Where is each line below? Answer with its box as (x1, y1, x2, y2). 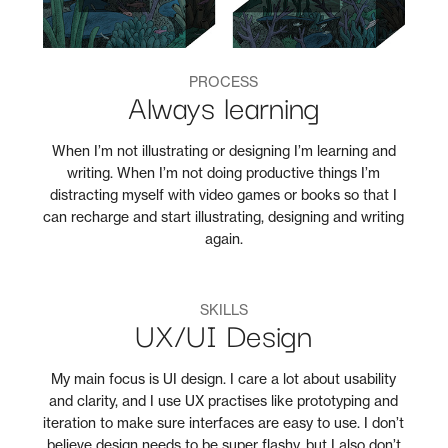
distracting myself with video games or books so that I (50, 185, 398, 203)
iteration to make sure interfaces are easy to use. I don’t (43, 413, 405, 431)
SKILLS (199, 300, 248, 318)
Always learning (127, 88, 320, 126)
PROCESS (189, 72, 259, 90)
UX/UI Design (135, 316, 313, 354)
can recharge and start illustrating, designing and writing (43, 207, 405, 225)
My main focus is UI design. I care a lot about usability (51, 369, 397, 387)
